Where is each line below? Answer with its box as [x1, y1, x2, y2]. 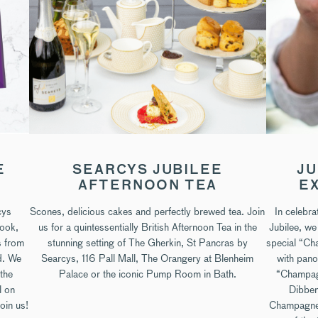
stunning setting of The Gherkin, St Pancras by [47, 235, 248, 250]
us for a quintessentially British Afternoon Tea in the [38, 219, 257, 234]
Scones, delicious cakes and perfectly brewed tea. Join [30, 204, 265, 219]
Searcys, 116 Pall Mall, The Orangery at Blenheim [41, 251, 254, 265]
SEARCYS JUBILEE [72, 163, 223, 177]
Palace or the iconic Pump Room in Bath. [58, 266, 236, 281]
